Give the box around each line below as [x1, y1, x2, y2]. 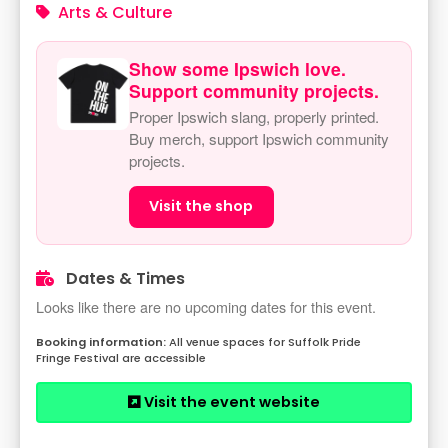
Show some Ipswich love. [129, 56, 346, 81]
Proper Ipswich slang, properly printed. [129, 106, 379, 127]
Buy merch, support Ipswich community [129, 128, 389, 149]
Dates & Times [62, 267, 185, 291]
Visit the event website [141, 392, 320, 413]
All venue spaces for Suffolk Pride [169, 334, 361, 351]
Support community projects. [129, 78, 379, 103]
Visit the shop [149, 196, 254, 217]
